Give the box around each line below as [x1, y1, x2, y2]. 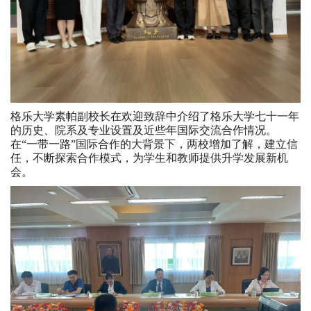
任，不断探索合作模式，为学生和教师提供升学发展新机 [10, 152, 288, 164]
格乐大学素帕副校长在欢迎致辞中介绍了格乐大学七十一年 [10, 110, 299, 122]
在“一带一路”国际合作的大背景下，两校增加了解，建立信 [10, 138, 298, 150]
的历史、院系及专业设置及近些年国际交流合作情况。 [10, 124, 277, 136]
